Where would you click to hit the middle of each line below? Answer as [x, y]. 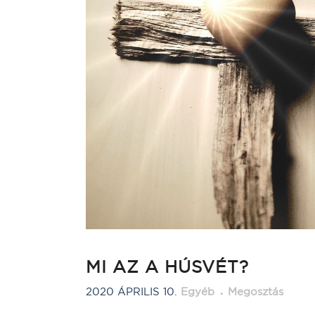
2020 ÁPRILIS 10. [131, 291]
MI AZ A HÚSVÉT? [167, 266]
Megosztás [256, 291]
